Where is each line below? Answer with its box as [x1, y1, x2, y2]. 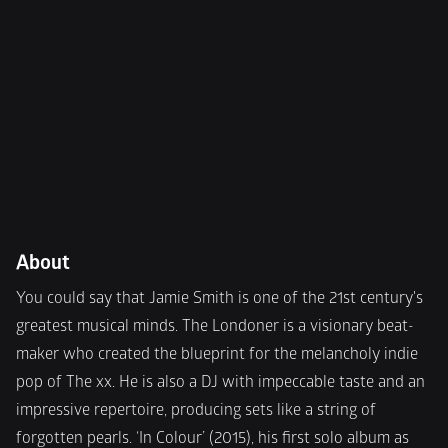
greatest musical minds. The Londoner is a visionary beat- [16, 316, 414, 336]
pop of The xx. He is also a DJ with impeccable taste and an [16, 372, 425, 392]
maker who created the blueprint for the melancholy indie [16, 344, 418, 364]
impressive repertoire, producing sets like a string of [16, 400, 376, 420]
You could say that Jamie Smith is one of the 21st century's [16, 288, 423, 308]
